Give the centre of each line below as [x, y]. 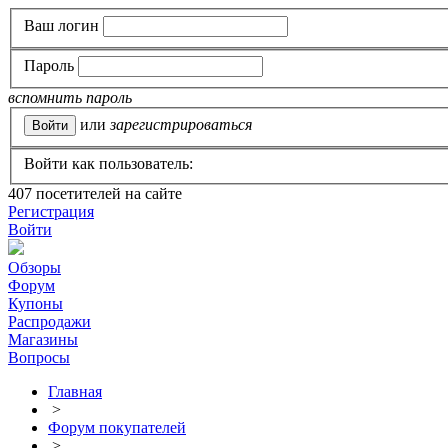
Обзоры [34, 268]
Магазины [43, 340]
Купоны [35, 304]
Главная [75, 392]
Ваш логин [61, 25]
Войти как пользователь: [108, 164]
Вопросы [39, 358]
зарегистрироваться [181, 124]
